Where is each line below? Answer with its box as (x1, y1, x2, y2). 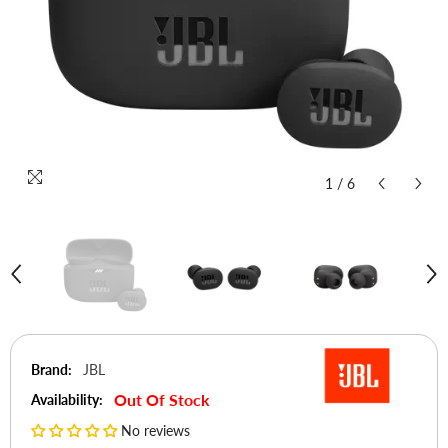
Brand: (31, 360, 72, 378)
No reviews (121, 421, 190, 439)
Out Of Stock (114, 389, 210, 409)
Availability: (31, 390, 103, 408)
